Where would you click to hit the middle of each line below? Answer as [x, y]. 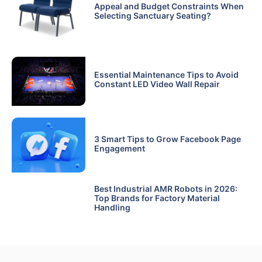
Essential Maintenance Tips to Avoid [166, 75]
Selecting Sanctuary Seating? [152, 16]
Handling [112, 208]
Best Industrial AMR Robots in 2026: [166, 189]
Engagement [119, 148]
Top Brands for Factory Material [157, 198]
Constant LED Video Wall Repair [157, 84]
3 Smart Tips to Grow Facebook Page [167, 139]
